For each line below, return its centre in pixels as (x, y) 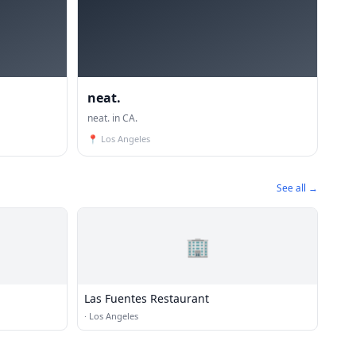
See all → (297, 188)
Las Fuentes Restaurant (147, 298)
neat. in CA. (112, 118)
